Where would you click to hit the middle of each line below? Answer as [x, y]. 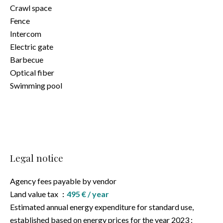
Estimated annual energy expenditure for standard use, [102, 207]
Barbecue [27, 59]
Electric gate [32, 47]
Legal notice [37, 158]
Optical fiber [32, 72]
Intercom [26, 34]
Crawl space [31, 8]
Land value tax [35, 194]
